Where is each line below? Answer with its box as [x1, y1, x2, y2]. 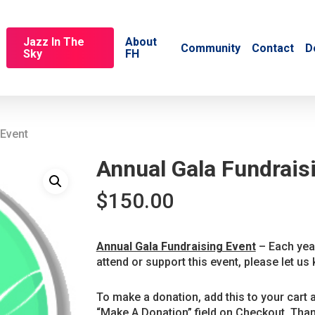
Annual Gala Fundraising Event [96, 240, 256, 253]
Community [180, 41, 240, 55]
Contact [251, 41, 294, 55]
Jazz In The [23, 35, 85, 49]
